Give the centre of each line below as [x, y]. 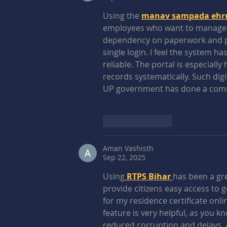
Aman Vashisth [128, 148]
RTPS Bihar [149, 176]
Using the [122, 15]
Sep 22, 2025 [124, 157]
